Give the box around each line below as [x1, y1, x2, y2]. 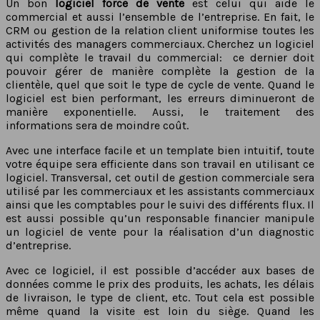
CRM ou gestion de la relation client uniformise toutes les [6, 24, 314, 38]
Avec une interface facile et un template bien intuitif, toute [6, 144, 314, 158]
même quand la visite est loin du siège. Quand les [6, 304, 314, 319]
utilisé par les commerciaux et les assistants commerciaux [6, 184, 314, 199]
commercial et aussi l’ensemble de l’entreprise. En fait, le [6, 10, 314, 24]
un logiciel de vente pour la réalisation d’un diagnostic [6, 225, 314, 239]
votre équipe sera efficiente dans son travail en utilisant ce [6, 157, 314, 171]
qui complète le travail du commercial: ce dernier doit [6, 51, 314, 65]
